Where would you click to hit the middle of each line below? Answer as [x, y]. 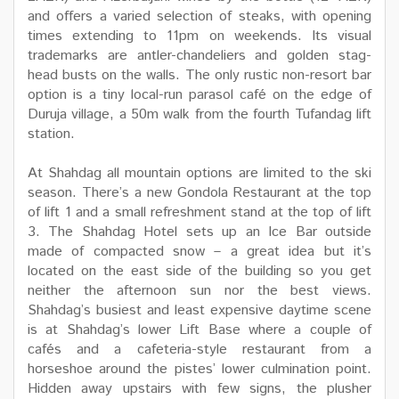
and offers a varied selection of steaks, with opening [199, 17]
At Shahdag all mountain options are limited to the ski [199, 174]
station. [51, 134]
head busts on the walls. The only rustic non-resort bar [199, 76]
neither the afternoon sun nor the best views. [199, 291]
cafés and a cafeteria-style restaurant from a [199, 350]
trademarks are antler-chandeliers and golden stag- [199, 56]
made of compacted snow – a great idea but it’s [199, 252]
